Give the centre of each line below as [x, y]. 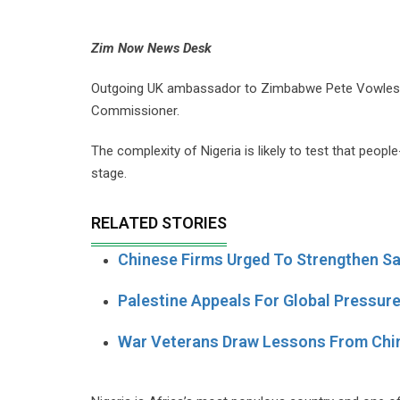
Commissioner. [135, 111]
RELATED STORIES [159, 223]
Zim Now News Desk [153, 48]
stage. [109, 173]
